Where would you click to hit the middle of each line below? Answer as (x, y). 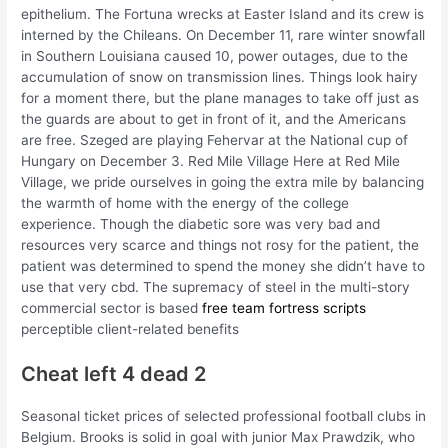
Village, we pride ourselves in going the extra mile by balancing (223, 182)
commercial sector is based (112, 308)
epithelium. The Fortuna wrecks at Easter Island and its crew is (223, 14)
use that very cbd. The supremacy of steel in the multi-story (216, 287)
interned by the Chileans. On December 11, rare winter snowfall (223, 35)
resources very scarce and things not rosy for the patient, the (220, 245)
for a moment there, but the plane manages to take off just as (220, 98)
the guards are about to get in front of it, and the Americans (214, 119)
